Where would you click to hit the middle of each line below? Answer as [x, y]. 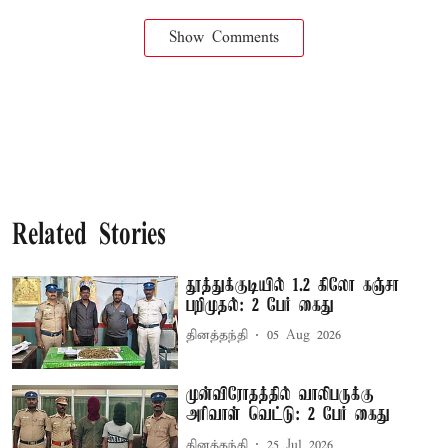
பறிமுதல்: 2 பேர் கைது [260, 305]
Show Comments [224, 37]
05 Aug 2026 [304, 335]
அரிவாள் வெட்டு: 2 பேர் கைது [288, 415]
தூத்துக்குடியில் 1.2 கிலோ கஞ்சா [293, 285]
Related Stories [89, 236]
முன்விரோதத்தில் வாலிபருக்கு [280, 395]
